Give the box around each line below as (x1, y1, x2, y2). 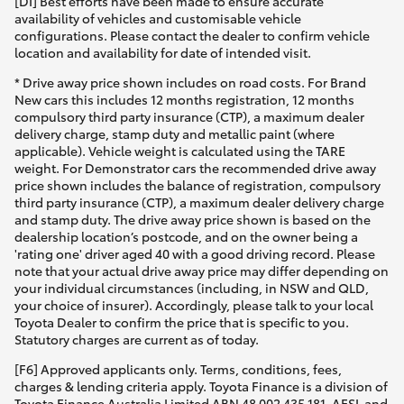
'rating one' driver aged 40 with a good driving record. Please (14, 244, 375, 263)
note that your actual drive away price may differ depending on (14, 262, 389, 280)
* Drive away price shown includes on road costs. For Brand (14, 73, 366, 92)
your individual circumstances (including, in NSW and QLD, (14, 279, 369, 298)
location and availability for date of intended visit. (14, 43, 311, 62)
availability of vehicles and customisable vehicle (14, 9, 301, 28)
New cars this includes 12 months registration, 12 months (14, 90, 354, 109)
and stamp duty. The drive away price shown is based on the (14, 210, 371, 229)
